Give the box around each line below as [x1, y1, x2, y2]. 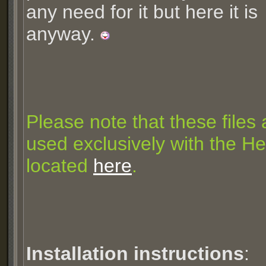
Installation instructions [26, 243, 244, 264]
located [26, 155, 93, 176]
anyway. [26, 23, 100, 45]
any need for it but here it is [26, 1, 258, 23]
